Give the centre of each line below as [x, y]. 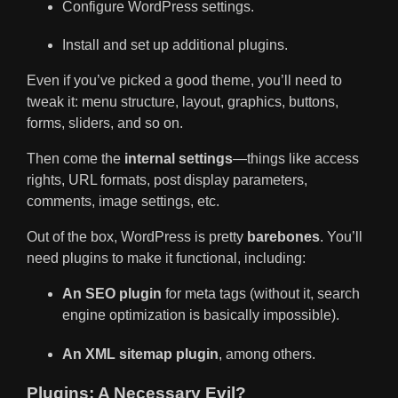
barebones [283, 237]
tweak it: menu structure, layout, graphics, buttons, [183, 102]
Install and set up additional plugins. [175, 45]
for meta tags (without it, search [261, 294]
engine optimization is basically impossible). [201, 315]
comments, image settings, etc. [123, 202]
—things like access [296, 159]
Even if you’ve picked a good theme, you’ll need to [184, 81]
